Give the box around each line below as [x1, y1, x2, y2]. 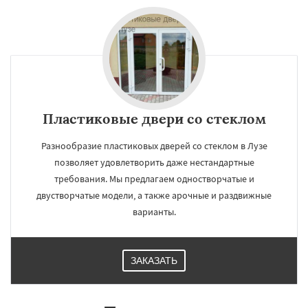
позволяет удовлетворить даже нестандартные [54, 156, 254, 168]
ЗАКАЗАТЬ [131, 255, 177, 266]
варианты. [132, 206, 176, 218]
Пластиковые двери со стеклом [42, 110, 266, 127]
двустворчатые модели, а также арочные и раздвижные [36, 189, 272, 201]
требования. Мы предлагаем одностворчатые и [54, 173, 254, 185]
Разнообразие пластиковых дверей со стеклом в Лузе [41, 140, 267, 152]
